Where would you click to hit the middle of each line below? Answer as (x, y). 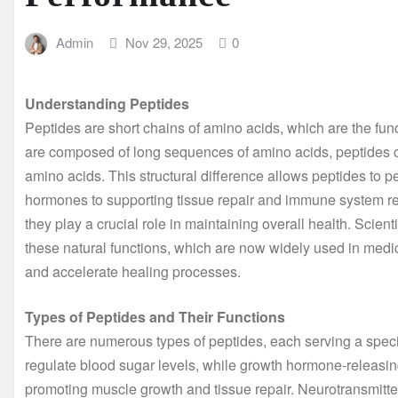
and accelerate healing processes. (133, 272)
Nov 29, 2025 (164, 42)
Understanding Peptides (107, 104)
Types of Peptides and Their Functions (155, 317)
